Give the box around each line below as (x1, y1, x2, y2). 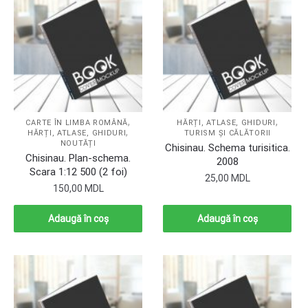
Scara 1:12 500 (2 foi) (29, 166, 127, 179)
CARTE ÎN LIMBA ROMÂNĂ (25, 118, 129, 128)
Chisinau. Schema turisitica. (164, 142, 290, 155)
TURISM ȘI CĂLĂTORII (184, 129, 271, 138)
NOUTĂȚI (60, 139, 96, 148)
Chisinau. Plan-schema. (25, 152, 131, 165)
